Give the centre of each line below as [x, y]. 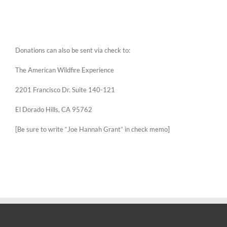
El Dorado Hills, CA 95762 [54, 109]
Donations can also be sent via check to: [73, 50]
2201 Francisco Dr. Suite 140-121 [65, 89]
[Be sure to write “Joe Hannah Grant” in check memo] [92, 129]
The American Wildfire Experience [65, 70]
